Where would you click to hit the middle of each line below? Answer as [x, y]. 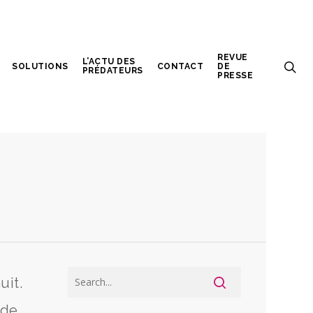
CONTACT [180, 66]
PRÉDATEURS [112, 71]
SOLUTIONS [40, 66]
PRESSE [235, 75]
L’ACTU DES [109, 61]
